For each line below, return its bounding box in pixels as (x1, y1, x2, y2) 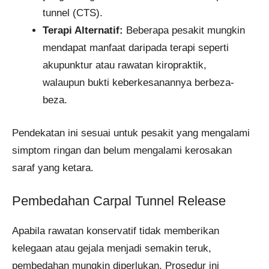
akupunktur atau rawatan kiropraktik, (43, 59, 207, 71)
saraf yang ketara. (12, 162, 94, 174)
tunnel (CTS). (43, 7, 103, 19)
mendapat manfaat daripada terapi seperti (43, 42, 229, 54)
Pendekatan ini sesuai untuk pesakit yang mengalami (12, 127, 250, 139)
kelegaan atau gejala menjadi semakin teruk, (12, 243, 211, 255)
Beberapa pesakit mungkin (123, 25, 245, 37)
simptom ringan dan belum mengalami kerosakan (12, 144, 232, 156)
